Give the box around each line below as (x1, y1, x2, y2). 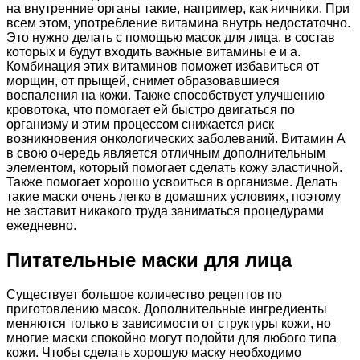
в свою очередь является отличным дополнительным (6, 146, 325, 161)
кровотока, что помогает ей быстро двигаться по (6, 103, 295, 117)
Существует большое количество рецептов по (6, 288, 282, 302)
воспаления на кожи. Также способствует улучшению (6, 88, 325, 103)
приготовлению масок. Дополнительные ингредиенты (6, 302, 327, 317)
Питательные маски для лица (6, 249, 292, 272)
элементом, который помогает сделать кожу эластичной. (6, 161, 342, 175)
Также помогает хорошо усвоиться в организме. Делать (6, 175, 337, 190)
